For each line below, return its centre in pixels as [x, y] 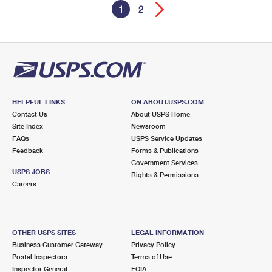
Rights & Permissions [165, 175]
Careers [24, 184]
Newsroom [148, 126]
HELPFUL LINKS [39, 102]
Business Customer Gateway [57, 244]
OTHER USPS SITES [44, 232]
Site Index [28, 126]
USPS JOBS [31, 172]
